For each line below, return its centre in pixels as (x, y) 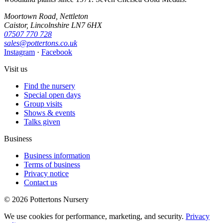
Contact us (41, 182)
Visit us (16, 69)
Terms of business (52, 164)
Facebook (57, 52)
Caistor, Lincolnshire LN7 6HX (53, 25)
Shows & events (50, 112)
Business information (57, 155)
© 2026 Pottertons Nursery (46, 199)
